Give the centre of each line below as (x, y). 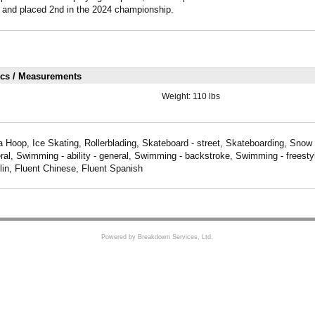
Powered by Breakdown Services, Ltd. (157, 237)
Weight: (177, 96)
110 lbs (206, 96)
